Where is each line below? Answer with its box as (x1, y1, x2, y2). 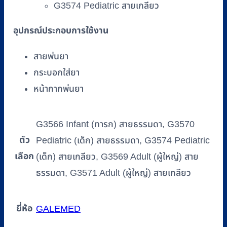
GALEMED (36, 204, 81, 214)
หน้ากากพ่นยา (33, 84, 84, 94)
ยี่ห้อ (16, 201, 32, 215)
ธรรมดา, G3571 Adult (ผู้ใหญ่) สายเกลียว (36, 168, 191, 178)
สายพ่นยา (33, 51, 68, 62)
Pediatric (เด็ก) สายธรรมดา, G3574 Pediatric (36, 135, 210, 146)
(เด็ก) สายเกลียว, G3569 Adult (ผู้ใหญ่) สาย (36, 152, 199, 162)
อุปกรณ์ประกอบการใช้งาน (13, 24, 108, 38)
